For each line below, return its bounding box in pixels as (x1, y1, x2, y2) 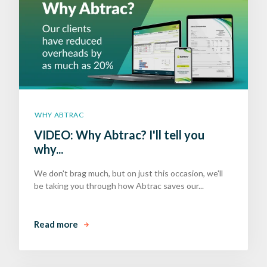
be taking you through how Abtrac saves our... (34, 181, 204, 191)
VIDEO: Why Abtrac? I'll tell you (34, 128, 204, 142)
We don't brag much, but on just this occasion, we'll (34, 168, 223, 179)
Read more (34, 218, 78, 229)
